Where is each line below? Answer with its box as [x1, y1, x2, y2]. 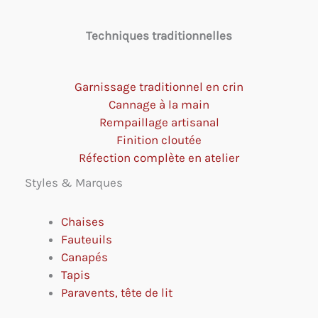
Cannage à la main [109, 97, 209, 112]
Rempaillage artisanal [99, 115, 219, 130]
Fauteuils [61, 231, 112, 246]
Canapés [61, 249, 108, 264]
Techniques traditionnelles [86, 28, 232, 43]
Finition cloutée [116, 133, 202, 148]
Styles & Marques [25, 175, 123, 190]
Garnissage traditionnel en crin [75, 79, 243, 94]
